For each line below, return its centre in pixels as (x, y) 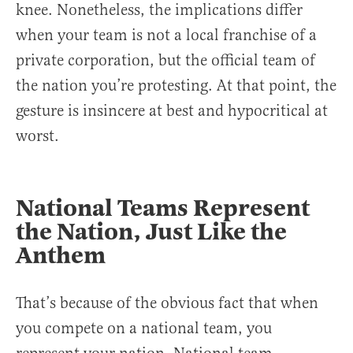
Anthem (61, 256)
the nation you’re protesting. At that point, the (176, 86)
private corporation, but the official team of (165, 61)
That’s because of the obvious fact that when (167, 303)
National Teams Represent (163, 208)
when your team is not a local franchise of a (166, 35)
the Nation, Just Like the (151, 232)
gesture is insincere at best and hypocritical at (172, 111)
